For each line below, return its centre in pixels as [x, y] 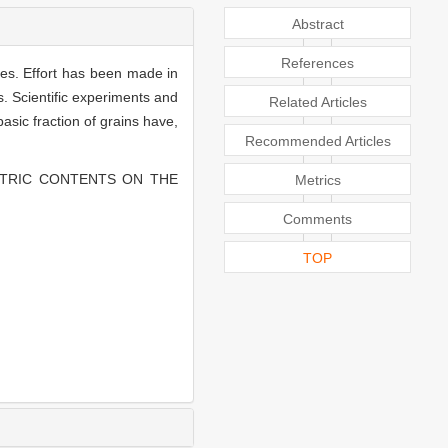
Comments [318, 218]
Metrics [317, 179]
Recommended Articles [317, 140]
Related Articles [317, 101]
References [318, 62]
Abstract [317, 23]
